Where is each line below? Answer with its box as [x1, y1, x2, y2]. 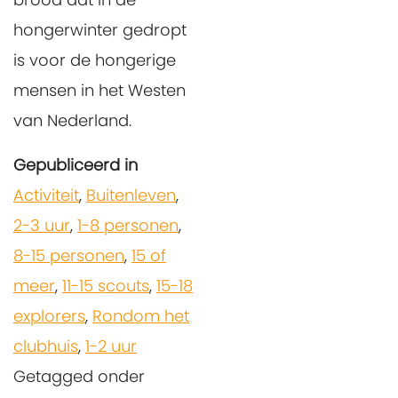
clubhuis [13, 335, 78, 358]
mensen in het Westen [13, 79, 186, 102]
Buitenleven [86, 184, 176, 207]
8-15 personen [13, 244, 124, 267]
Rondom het [92, 305, 189, 328]
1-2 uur [85, 335, 137, 358]
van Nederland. [13, 109, 131, 132]
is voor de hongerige [13, 49, 176, 72]
